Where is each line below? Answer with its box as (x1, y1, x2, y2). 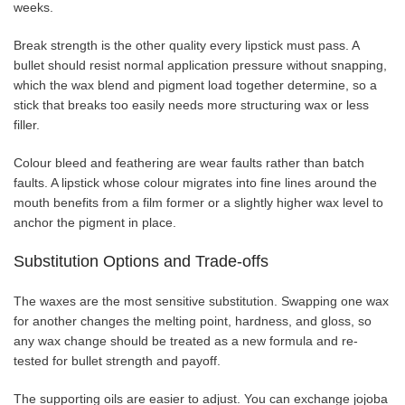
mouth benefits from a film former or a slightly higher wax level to (14, 194, 383, 210)
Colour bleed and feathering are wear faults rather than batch (14, 155, 364, 170)
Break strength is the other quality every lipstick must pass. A (14, 37, 359, 52)
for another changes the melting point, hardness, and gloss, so (14, 313, 372, 328)
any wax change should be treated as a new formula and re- (14, 333, 358, 348)
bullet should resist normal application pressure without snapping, (14, 57, 387, 72)
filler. (14, 117, 40, 132)
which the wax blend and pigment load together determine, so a (14, 77, 377, 92)
